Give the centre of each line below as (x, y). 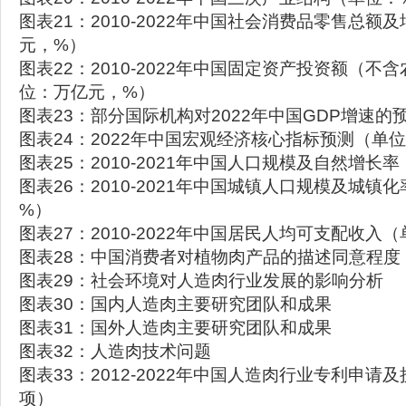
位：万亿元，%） (87, 92)
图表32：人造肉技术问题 (115, 351)
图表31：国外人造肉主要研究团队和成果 (175, 328)
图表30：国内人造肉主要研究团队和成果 (175, 304)
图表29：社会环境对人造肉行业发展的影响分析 (201, 280)
